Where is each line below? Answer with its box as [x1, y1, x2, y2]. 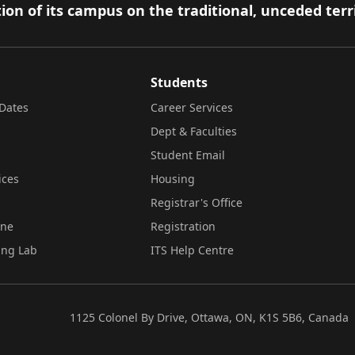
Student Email [151, 147, 225, 162]
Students [151, 74, 208, 91]
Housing [151, 171, 195, 186]
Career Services [151, 100, 233, 115]
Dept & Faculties [151, 124, 237, 139]
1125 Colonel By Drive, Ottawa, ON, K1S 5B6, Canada [69, 310, 349, 325]
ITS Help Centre [151, 242, 234, 258]
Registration [151, 219, 216, 234]
